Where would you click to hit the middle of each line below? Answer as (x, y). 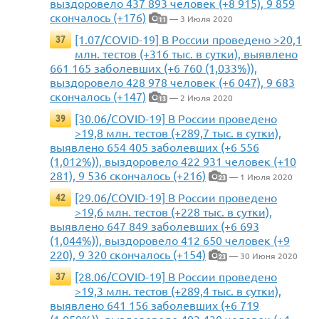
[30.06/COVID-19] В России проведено (176, 119)
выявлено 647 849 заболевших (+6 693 (155, 226)
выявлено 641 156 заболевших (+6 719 (155, 305)
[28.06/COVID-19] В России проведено (176, 277)
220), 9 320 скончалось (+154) (128, 255)
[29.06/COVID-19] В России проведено (176, 198)
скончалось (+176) (98, 17)
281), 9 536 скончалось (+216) (128, 176)
